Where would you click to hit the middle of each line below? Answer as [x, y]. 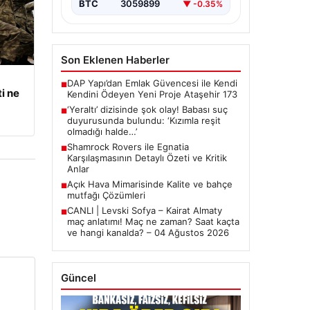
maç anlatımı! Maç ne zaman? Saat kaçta [153, 222]
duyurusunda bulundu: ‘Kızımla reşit [144, 121]
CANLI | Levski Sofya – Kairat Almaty [144, 211]
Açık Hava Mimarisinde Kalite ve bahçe [149, 184]
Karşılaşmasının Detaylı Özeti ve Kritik [147, 158]
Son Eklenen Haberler [115, 60]
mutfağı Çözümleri [106, 195]
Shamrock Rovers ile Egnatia [128, 147]
